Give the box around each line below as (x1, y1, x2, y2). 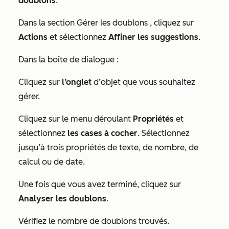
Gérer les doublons (77, 18, 148, 28)
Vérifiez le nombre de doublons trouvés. (18, 216, 169, 226)
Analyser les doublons (18, 194, 106, 203)
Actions (18, 32, 48, 42)
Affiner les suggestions (108, 32, 198, 42)
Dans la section (18, 18, 77, 28)
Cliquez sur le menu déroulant (18, 114, 133, 124)
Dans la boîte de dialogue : (18, 55, 119, 64)
